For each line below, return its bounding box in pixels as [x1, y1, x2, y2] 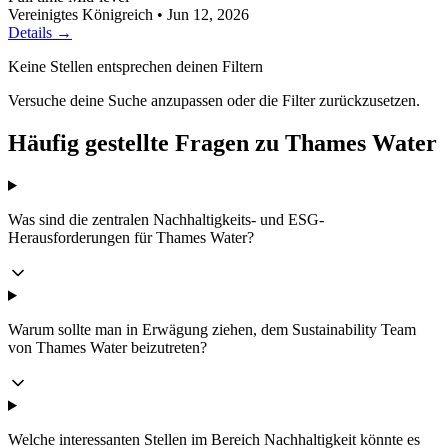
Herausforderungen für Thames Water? [8, 228, 254, 246]
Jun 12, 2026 [167, 6, 249, 24]
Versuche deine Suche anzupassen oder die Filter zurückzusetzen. [8, 92, 420, 110]
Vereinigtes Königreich [8, 6, 153, 24]
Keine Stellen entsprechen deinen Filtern [8, 58, 263, 76]
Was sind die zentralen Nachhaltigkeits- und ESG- [8, 210, 324, 228]
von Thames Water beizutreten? [8, 338, 207, 356]
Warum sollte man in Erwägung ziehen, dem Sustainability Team [8, 320, 416, 338]
